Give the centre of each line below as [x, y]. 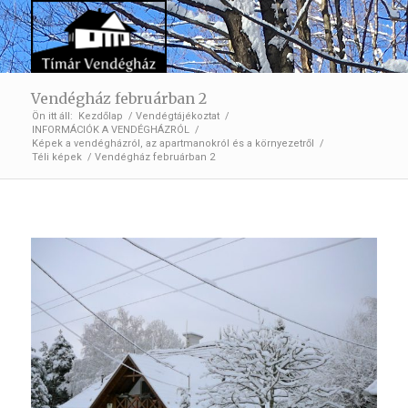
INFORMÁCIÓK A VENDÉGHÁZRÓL [110, 130]
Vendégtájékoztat [177, 116]
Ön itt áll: [52, 116]
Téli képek [56, 157]
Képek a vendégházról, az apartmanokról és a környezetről [173, 143]
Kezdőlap [100, 116]
